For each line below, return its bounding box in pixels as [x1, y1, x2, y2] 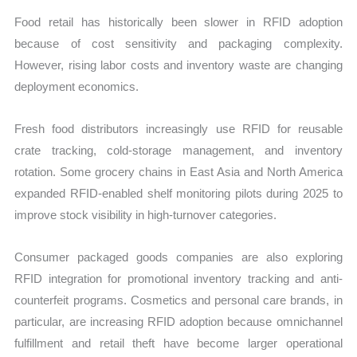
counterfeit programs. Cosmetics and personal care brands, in [14, 293, 343, 308]
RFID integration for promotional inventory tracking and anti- [14, 272, 343, 286]
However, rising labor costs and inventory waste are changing [14, 57, 343, 72]
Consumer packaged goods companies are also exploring [14, 250, 343, 265]
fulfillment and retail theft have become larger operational [14, 336, 343, 351]
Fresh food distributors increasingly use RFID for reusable [14, 121, 343, 135]
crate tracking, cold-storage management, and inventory [14, 143, 343, 157]
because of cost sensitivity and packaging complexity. [14, 36, 343, 50]
